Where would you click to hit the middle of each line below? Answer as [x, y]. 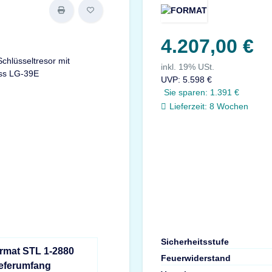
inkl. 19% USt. [188, 67]
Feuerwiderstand [196, 258]
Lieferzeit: [189, 106]
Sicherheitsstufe [195, 241]
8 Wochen [229, 106]
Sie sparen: [187, 92]
